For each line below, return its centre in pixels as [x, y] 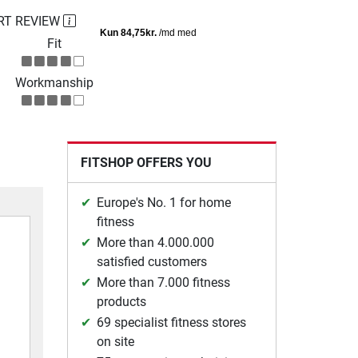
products [121, 301]
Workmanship [54, 82]
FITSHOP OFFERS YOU [146, 162]
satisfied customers [151, 261]
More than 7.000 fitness [163, 282]
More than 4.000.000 [155, 242]
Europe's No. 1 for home [163, 202]
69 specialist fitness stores [171, 322]
